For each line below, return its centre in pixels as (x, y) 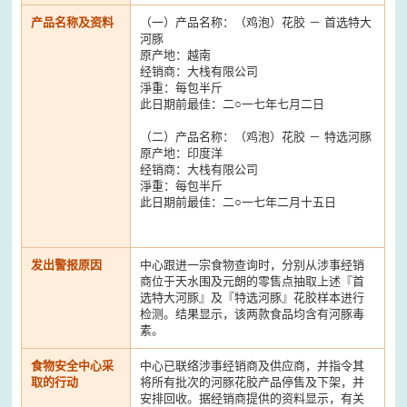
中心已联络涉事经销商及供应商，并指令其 (253, 365)
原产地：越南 (176, 55)
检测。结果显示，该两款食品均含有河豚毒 (253, 313)
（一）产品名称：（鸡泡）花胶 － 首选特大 (256, 22)
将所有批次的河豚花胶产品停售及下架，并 (253, 382)
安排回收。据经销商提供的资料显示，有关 (253, 398)
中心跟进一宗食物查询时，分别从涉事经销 (253, 264)
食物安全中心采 (73, 365)
